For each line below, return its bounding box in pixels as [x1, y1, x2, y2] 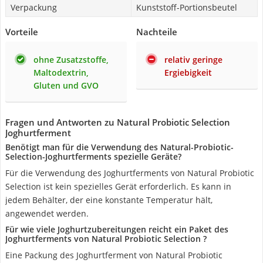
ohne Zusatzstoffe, [33, 54, 109, 65]
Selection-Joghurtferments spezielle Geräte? [5, 151, 181, 162]
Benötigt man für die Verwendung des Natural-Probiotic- [5, 141, 234, 153]
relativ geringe [164, 54, 222, 65]
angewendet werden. [5, 208, 89, 219]
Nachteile [136, 26, 177, 38]
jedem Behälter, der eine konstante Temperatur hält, [5, 194, 213, 205]
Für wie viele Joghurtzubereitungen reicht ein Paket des [5, 224, 228, 235]
